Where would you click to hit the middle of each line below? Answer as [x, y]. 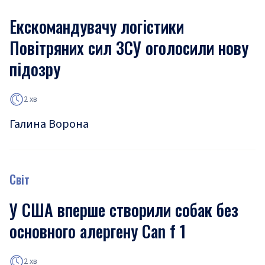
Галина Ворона [49, 124]
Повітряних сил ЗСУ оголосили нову [129, 48]
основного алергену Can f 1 [98, 231]
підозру [35, 69]
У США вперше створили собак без [124, 210]
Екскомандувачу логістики [97, 26]
